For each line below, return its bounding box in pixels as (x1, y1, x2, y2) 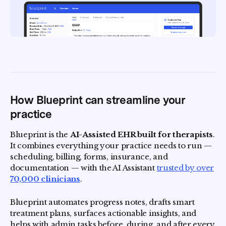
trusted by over (156, 163, 214, 173)
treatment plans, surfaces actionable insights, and (10, 208, 197, 218)
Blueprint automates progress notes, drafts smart (10, 197, 195, 207)
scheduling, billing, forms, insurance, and (10, 152, 168, 162)
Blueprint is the (10, 130, 70, 140)
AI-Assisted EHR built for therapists (70, 130, 213, 140)
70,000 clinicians (10, 174, 80, 184)
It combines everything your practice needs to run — (10, 141, 212, 151)
